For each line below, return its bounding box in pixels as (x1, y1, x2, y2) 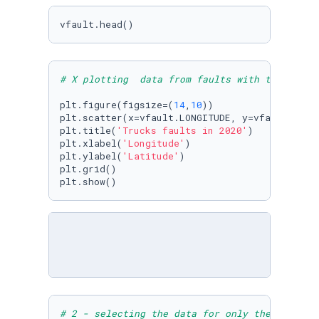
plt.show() (60, 175, 117, 188)
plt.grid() (60, 162, 117, 175)
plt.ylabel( (60, 150, 122, 162)
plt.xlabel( (60, 137, 122, 150)
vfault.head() (60, 18, 134, 31)
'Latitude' (122, 150, 179, 162)
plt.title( (60, 124, 117, 137)
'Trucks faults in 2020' (117, 124, 248, 137)
